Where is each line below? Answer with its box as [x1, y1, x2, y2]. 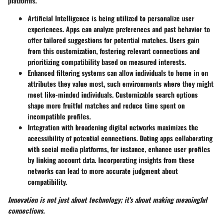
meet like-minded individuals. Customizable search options [28, 89, 198, 100]
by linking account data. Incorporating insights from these [28, 154, 195, 165]
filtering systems [56, 67, 105, 78]
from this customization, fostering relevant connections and [28, 45, 200, 56]
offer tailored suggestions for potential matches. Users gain [28, 34, 199, 45]
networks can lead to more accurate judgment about [28, 165, 178, 176]
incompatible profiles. [28, 111, 91, 121]
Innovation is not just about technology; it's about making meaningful [8, 194, 207, 205]
